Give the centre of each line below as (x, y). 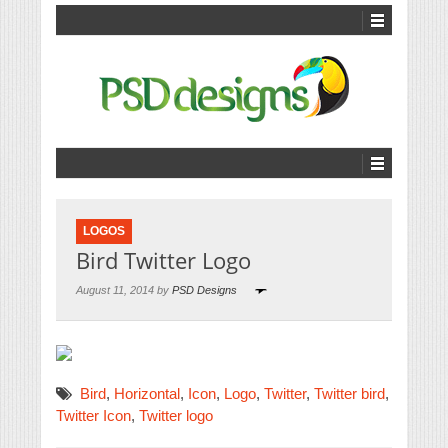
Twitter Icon (93, 415)
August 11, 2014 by (124, 290)
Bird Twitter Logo (163, 260)
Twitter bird (349, 393)
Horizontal (147, 393)
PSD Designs (204, 290)
